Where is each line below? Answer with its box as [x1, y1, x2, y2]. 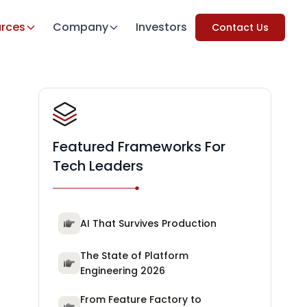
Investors [136, 19, 187, 35]
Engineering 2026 [80, 264, 165, 278]
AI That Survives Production [80, 217, 217, 230]
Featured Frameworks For [53, 137, 225, 156]
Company [53, 19, 108, 35]
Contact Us [212, 21, 269, 34]
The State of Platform [80, 249, 188, 262]
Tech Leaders [53, 156, 143, 175]
